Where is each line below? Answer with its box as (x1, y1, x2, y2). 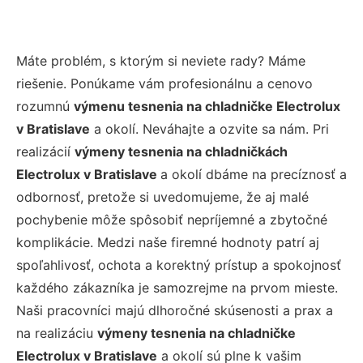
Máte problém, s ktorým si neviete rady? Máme (16, 52, 305, 69)
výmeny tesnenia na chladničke (97, 324, 296, 341)
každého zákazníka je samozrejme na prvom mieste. (16, 279, 338, 296)
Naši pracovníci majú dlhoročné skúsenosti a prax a (16, 301, 333, 318)
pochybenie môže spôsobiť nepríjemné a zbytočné (16, 211, 327, 228)
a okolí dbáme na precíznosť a (160, 165, 347, 182)
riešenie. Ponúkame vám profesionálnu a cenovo (16, 75, 313, 92)
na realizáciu (16, 324, 97, 341)
